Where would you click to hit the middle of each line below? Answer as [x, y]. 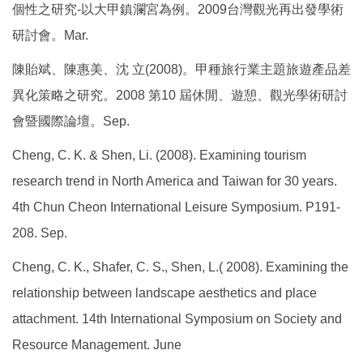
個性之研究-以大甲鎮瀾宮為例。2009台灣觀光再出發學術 [178, 9]
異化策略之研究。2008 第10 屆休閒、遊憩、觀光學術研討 [180, 95]
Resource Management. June [97, 345]
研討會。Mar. [50, 35]
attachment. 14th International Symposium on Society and [177, 319]
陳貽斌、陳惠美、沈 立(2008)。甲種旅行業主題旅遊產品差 [181, 69]
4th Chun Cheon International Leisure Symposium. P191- [176, 207]
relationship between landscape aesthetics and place [164, 293]
